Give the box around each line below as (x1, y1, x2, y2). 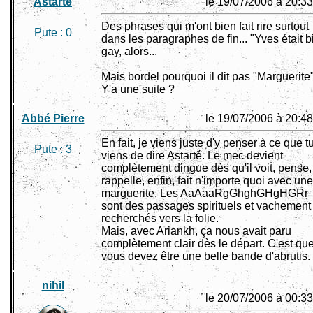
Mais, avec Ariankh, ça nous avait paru (101, 225, 291, 238)
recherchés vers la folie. (101, 212, 219, 225)
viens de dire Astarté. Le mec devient (101, 150, 283, 162)
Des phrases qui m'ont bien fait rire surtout (101, 20, 309, 33)
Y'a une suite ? (101, 83, 175, 96)
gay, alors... (101, 45, 157, 58)
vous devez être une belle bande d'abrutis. (101, 250, 310, 263)
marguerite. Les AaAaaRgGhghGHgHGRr (101, 187, 308, 200)
